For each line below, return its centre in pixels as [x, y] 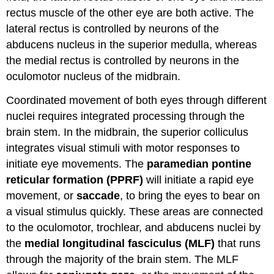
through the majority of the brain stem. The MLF [123, 259]
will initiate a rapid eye [199, 180]
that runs [238, 243]
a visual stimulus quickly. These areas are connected [135, 211]
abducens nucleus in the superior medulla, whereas [132, 44]
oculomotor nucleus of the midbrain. [94, 76]
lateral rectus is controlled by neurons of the [113, 28]
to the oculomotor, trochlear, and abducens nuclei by [134, 227]
